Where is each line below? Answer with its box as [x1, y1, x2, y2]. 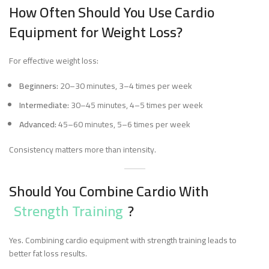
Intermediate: [19, 97, 69, 113]
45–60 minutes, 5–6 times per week [56, 116, 190, 132]
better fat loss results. [9, 246, 87, 261]
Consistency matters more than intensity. [9, 142, 156, 157]
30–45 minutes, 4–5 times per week [69, 97, 203, 113]
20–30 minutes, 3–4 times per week [58, 78, 192, 94]
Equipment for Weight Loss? [9, 19, 183, 46]
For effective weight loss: [9, 53, 98, 68]
